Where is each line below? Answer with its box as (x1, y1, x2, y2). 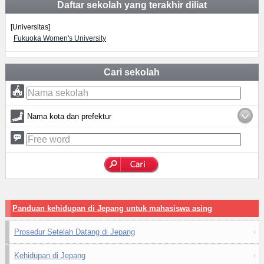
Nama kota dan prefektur (27, 112, 111, 121)
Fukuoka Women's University (13, 34, 106, 43)
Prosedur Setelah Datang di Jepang (14, 227, 135, 237)
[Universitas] (10, 23, 50, 32)
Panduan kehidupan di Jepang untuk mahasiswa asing (12, 204, 212, 213)
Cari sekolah (104, 67, 160, 78)
